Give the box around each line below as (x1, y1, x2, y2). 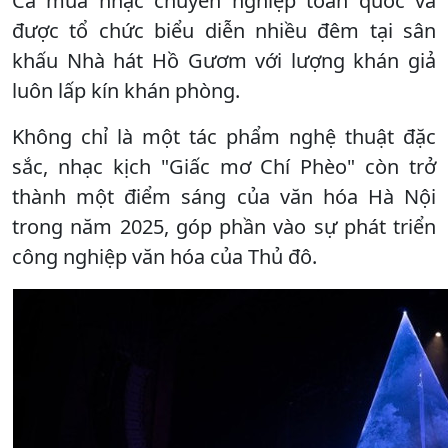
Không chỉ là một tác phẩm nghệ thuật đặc (12, 122, 436, 150)
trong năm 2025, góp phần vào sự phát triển (12, 212, 436, 240)
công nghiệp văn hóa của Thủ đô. (12, 242, 317, 270)
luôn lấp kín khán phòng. (12, 76, 240, 104)
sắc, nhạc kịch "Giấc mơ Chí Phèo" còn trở (12, 152, 436, 180)
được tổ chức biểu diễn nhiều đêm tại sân (12, 16, 436, 44)
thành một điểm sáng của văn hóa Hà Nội (12, 182, 436, 210)
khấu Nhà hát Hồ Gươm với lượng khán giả (12, 46, 436, 74)
